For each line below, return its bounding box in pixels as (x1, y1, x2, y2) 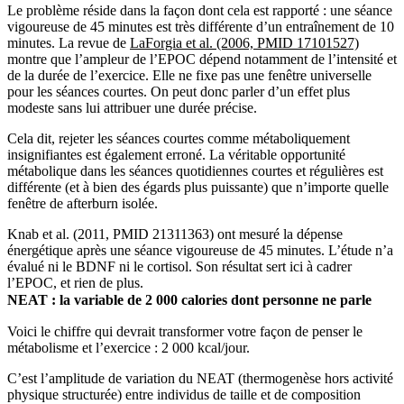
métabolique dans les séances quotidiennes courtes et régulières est (7, 162, 383, 179)
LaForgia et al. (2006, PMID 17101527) (130, 34, 359, 50)
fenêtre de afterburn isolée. (7, 195, 158, 211)
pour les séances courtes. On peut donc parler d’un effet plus (7, 83, 350, 99)
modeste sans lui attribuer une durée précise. (7, 99, 257, 115)
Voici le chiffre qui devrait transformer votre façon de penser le (7, 323, 363, 339)
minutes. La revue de (7, 34, 130, 50)
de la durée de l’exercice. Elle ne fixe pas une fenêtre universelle (7, 67, 372, 83)
